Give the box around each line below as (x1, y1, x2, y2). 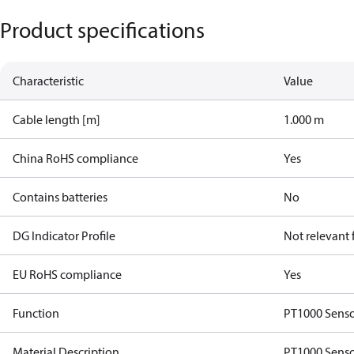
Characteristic (13, 73, 84, 88)
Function (13, 305, 59, 321)
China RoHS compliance (13, 150, 138, 166)
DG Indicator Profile (13, 228, 115, 243)
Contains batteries (13, 189, 107, 205)
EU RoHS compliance (13, 266, 122, 282)
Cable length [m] (13, 111, 100, 127)
